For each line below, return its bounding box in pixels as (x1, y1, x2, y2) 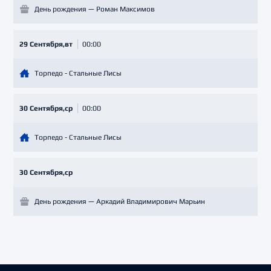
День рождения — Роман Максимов (34, 4, 155, 13)
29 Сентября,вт (19, 39, 73, 48)
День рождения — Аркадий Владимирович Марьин (34, 197, 205, 206)
